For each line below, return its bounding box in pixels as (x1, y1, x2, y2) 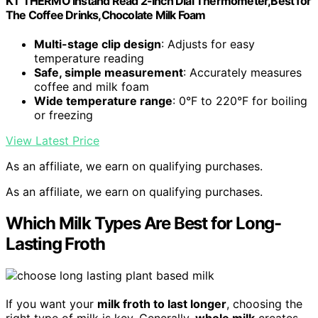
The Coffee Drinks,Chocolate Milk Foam (6, 7, 206, 22)
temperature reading (34, 50, 144, 65)
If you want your (6, 296, 97, 311)
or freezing (34, 107, 93, 122)
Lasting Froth (6, 233, 105, 254)
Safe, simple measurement (34, 65, 183, 79)
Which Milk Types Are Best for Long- (6, 212, 281, 234)
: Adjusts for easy (161, 36, 255, 51)
